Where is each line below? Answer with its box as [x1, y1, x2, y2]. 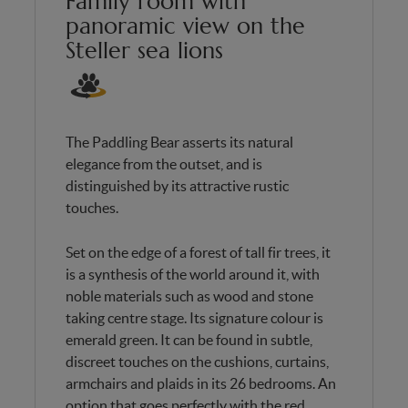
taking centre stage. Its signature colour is [65, 310, 323, 326]
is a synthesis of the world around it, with [65, 266, 320, 282]
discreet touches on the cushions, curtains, [65, 353, 329, 370]
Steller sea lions [65, 36, 223, 65]
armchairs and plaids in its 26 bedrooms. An [65, 375, 336, 392]
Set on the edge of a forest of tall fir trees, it [65, 244, 331, 260]
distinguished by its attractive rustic [65, 178, 289, 194]
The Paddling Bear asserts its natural [65, 134, 293, 150]
